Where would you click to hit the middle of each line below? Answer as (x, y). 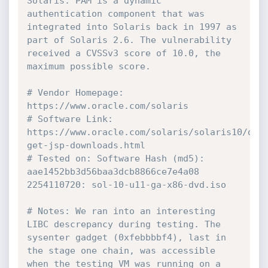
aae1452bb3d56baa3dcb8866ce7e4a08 (113, 172)
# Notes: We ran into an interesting (121, 211)
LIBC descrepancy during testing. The (124, 224)
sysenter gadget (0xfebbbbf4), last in (126, 237)
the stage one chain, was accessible (121, 251)
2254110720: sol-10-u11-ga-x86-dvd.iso (126, 185)
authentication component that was (115, 14)
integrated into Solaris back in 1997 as (132, 27)
